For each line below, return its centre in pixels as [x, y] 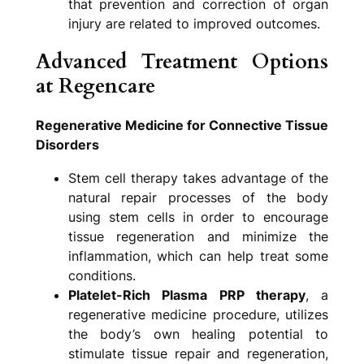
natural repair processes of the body [198, 197]
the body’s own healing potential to [198, 334]
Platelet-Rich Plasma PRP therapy [186, 295]
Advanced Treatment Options [182, 62]
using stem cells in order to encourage [198, 217]
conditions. [102, 275]
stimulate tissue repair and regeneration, [198, 353]
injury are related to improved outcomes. [194, 23]
